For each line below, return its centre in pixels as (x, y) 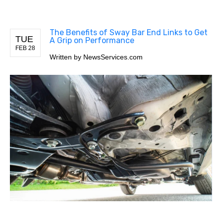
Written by (66, 57)
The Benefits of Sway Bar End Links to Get (129, 32)
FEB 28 (25, 48)
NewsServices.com (113, 57)
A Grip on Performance (92, 40)
